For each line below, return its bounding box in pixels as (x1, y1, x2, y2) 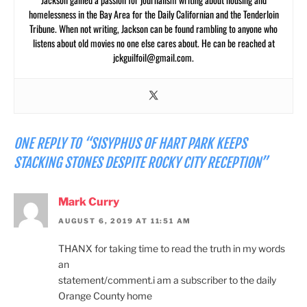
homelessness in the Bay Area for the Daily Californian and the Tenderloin (28, 6, 279, 21)
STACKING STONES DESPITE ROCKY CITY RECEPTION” (14, 153, 268, 171)
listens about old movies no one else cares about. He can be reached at (32, 35, 275, 50)
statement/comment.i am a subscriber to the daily (58, 273, 276, 286)
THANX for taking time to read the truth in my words (58, 242, 285, 254)
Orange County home (58, 289, 152, 302)
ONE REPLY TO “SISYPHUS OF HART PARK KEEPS (14, 134, 247, 152)
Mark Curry (58, 195, 119, 208)
